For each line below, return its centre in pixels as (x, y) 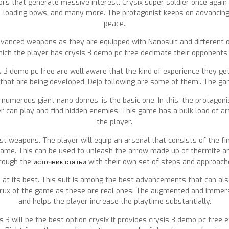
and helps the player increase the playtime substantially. (114, 202)
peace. (114, 24)
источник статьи (60, 162)
